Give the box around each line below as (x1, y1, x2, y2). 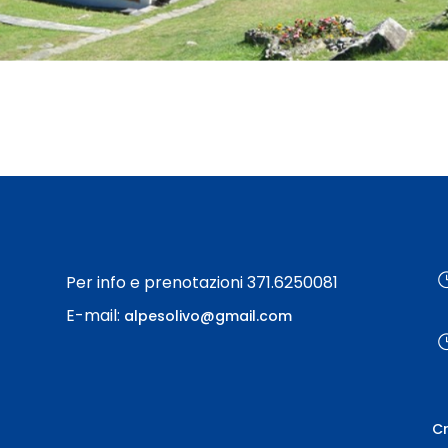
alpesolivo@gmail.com (123, 306, 292, 327)
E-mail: (65, 304, 124, 328)
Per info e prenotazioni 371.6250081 (65, 271, 338, 295)
